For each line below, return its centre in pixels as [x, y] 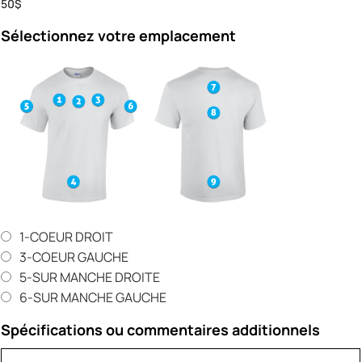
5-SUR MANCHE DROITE [90, 277]
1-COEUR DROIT [67, 236]
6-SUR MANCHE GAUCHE [93, 297]
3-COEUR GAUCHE [74, 257]
